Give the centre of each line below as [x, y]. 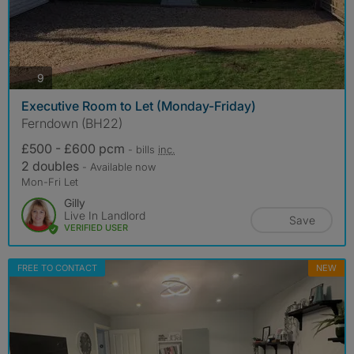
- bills [143, 150]
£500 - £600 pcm [75, 149]
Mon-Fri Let [50, 182]
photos [61, 77]
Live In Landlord [105, 216]
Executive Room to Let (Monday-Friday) [139, 106]
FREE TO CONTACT [57, 268]
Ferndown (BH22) [72, 124]
